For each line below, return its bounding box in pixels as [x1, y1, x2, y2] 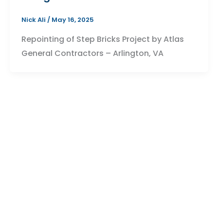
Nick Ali [21, 15, 47, 25]
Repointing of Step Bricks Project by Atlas [21, 33, 184, 45]
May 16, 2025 [51, 15, 94, 25]
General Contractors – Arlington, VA [21, 47, 163, 59]
